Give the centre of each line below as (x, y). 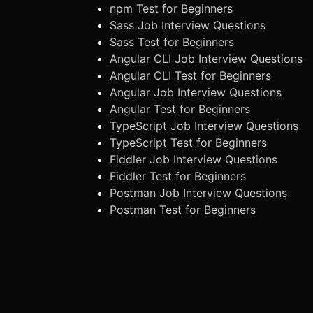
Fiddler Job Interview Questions (194, 159)
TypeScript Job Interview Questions (204, 126)
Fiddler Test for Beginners (178, 176)
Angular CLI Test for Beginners (190, 75)
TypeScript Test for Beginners (188, 143)
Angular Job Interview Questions (196, 92)
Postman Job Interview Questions (198, 193)
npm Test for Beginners (171, 8)
